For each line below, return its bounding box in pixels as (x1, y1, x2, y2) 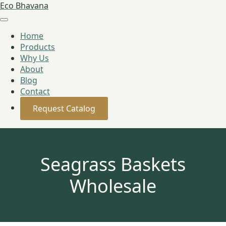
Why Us (20, 52, 49, 64)
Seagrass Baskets (40, 152, 186, 177)
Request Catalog (33, 103, 95, 114)
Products (20, 41, 55, 52)
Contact (20, 86, 50, 97)
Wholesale (70, 174, 156, 198)
